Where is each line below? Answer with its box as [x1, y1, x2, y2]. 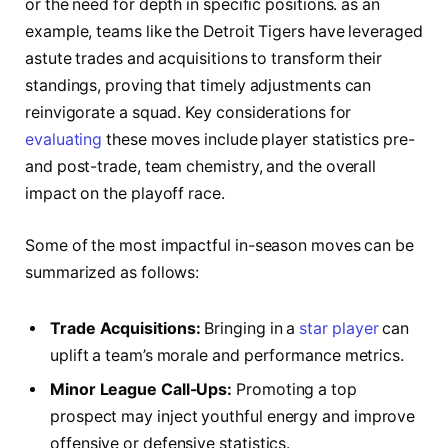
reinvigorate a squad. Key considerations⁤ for [25, 103, 352, 123]
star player [299, 318, 379, 338]
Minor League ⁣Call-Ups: [50, 379, 233, 399]
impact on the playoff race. [25, 184, 225, 204]
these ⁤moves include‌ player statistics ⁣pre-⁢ [102, 130, 415, 150]
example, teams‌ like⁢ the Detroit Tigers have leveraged [25, 22, 423, 42]
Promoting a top [232, 379, 357, 399]
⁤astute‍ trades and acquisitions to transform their [25, 49, 383, 69]
